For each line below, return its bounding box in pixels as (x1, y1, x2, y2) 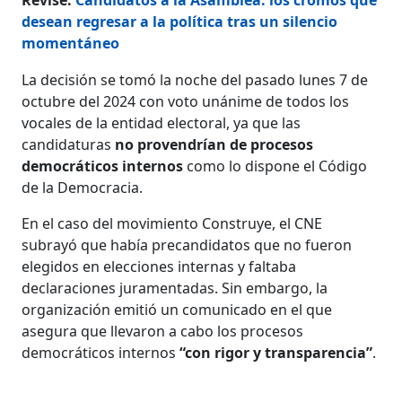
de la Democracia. (22, 177, 144, 197)
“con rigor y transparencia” (176, 342, 373, 363)
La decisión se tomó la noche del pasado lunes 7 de (22, 69, 369, 90)
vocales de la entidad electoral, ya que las (22, 112, 301, 133)
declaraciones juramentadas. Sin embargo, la (22, 277, 328, 298)
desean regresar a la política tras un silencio (22, 11, 338, 31)
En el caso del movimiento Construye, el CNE (22, 213, 323, 233)
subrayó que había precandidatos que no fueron (22, 234, 353, 255)
